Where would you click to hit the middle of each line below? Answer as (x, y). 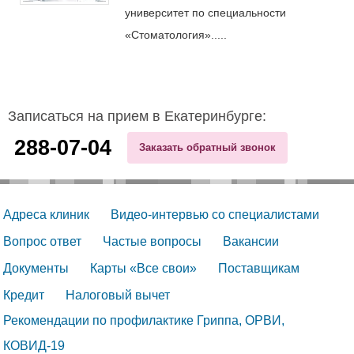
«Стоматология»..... (176, 34)
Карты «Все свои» (143, 268)
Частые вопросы (152, 241)
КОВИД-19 (34, 345)
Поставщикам (259, 268)
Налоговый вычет (118, 295)
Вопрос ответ (42, 241)
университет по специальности (205, 12)
